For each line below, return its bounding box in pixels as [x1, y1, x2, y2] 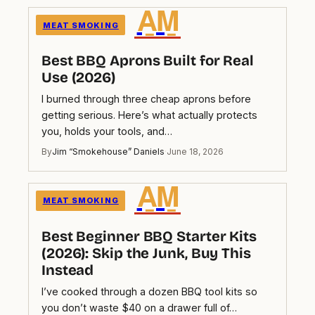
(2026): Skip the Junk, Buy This [41, 244, 251, 262]
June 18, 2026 [167, 146, 224, 157]
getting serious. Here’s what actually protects [41, 108, 257, 121]
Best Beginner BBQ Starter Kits [41, 227, 257, 245]
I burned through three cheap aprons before [41, 92, 251, 105]
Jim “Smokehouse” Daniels [52, 146, 165, 157]
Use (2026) [41, 68, 115, 86]
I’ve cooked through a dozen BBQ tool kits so [41, 285, 257, 297]
